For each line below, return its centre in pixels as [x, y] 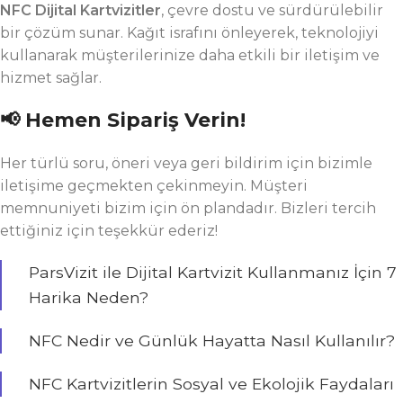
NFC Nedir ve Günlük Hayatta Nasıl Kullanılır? [212, 340]
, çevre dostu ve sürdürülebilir [272, 10]
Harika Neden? [89, 297]
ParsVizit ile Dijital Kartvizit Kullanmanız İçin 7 [213, 272]
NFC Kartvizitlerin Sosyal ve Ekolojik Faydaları [211, 384]
